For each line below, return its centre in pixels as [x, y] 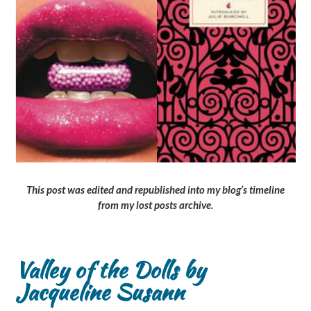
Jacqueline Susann [100, 292]
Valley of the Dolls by [110, 269]
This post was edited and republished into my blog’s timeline [155, 189]
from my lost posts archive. [155, 204]
